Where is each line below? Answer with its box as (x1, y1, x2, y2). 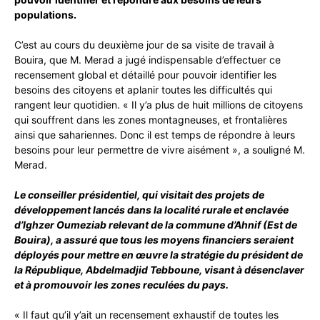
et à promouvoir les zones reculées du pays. (14, 279, 229, 291)
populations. (14, 9, 76, 21)
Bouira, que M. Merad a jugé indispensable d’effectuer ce (14, 54, 281, 66)
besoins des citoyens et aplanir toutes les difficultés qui (14, 84, 272, 96)
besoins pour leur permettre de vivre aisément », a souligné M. (14, 144, 305, 156)
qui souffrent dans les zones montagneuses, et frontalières (14, 114, 287, 126)
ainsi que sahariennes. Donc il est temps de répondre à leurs (14, 129, 295, 141)
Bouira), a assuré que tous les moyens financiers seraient (14, 234, 294, 246)
